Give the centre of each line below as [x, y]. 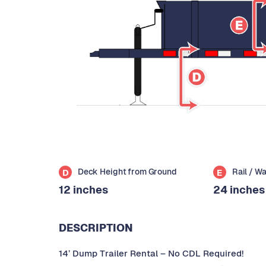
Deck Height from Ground [127, 172]
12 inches [83, 190]
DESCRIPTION [96, 228]
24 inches [239, 190]
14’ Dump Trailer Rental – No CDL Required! [151, 254]
